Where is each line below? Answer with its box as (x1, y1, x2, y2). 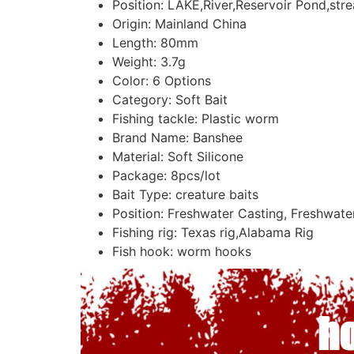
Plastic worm (201, 110, 279, 126)
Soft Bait (175, 91, 228, 107)
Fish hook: (112, 243, 177, 259)
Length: (112, 34, 160, 51)
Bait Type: (112, 186, 175, 202)
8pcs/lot (171, 167, 220, 183)
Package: (112, 167, 171, 183)
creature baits (175, 186, 258, 202)
